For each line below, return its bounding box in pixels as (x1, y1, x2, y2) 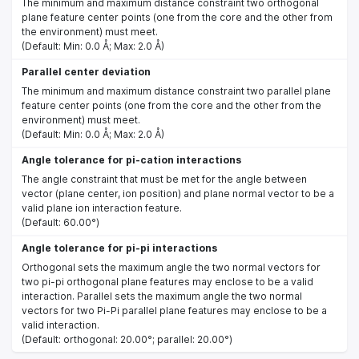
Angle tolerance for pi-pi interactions (22, 241, 217, 254)
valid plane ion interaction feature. (22, 201, 182, 214)
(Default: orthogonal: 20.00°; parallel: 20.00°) (22, 333, 232, 345)
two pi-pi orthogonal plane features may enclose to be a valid (22, 275, 313, 288)
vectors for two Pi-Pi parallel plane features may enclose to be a (22, 304, 327, 317)
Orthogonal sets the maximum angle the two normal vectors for (22, 260, 321, 273)
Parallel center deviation (22, 65, 151, 78)
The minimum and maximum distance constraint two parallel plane (22, 84, 331, 97)
